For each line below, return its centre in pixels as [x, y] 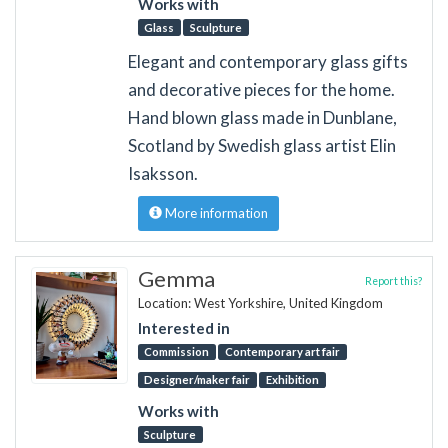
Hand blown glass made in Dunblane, [262, 117]
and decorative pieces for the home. [261, 89]
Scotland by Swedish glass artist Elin [261, 145]
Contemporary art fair [282, 352]
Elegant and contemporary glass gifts [267, 61]
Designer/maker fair [197, 380]
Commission [177, 352]
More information [214, 212]
